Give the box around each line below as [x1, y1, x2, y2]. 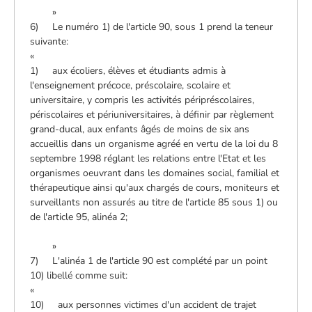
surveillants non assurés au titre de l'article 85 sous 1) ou [30, 195, 279, 209]
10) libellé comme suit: [30, 268, 128, 282]
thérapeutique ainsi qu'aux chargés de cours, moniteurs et [30, 180, 280, 194]
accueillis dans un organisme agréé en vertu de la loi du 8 [30, 136, 279, 150]
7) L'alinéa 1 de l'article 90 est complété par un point [30, 253, 268, 267]
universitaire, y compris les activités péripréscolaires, [30, 93, 255, 107]
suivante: [30, 34, 69, 48]
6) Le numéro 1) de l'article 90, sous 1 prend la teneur [30, 19, 274, 33]
